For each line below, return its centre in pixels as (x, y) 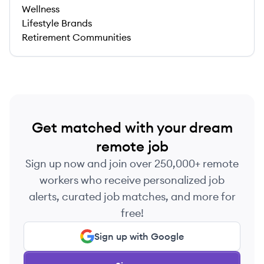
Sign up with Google (139, 236)
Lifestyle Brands (57, 23)
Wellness (41, 9)
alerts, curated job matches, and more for (132, 197)
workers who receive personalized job (132, 180)
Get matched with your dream (132, 127)
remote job (132, 146)
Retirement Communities (76, 37)
